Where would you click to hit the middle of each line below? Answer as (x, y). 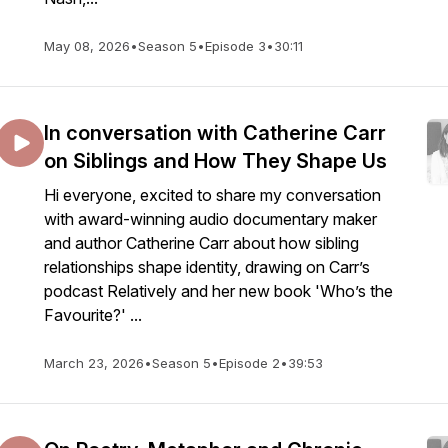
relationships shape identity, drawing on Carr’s (207, 267)
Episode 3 (235, 46)
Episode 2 (249, 363)
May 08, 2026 (87, 46)
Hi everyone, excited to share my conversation (212, 195)
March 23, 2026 (94, 363)
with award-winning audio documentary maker (210, 219)
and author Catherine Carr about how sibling (201, 243)
